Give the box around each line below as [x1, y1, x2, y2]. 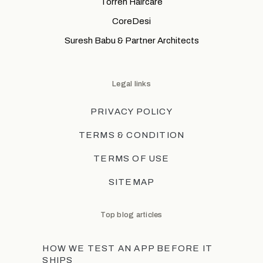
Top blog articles [100, 211, 163, 219]
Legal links [112, 80, 151, 88]
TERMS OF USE [93, 154, 170, 163]
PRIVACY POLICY [90, 107, 173, 116]
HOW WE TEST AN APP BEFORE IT [42, 244, 213, 253]
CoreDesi [112, 16, 151, 26]
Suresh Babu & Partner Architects [64, 36, 199, 45]
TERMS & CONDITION [78, 130, 185, 140]
